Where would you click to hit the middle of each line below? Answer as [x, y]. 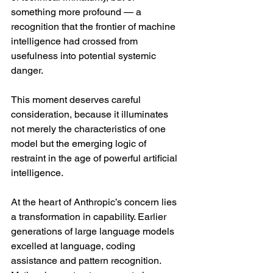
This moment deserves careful [77, 100]
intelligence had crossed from [76, 41]
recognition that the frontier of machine [94, 27]
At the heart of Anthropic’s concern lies [95, 202]
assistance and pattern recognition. [87, 261]
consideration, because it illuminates [91, 114]
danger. [27, 70]
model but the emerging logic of [80, 144]
